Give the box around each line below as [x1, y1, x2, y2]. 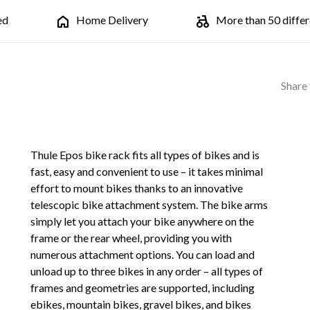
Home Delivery [76, 13, 148, 26]
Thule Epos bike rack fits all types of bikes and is [30, 148, 259, 161]
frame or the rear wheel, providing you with [30, 231, 232, 244]
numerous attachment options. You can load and [30, 248, 255, 261]
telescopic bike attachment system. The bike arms [30, 198, 268, 211]
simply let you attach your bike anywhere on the [30, 215, 254, 228]
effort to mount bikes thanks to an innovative [30, 181, 243, 194]
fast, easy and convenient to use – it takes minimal [30, 165, 263, 178]
